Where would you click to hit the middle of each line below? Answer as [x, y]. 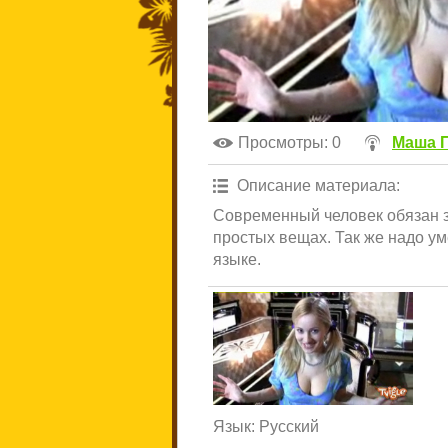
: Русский [285, 426]
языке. [237, 259]
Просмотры [281, 142]
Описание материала [316, 185]
